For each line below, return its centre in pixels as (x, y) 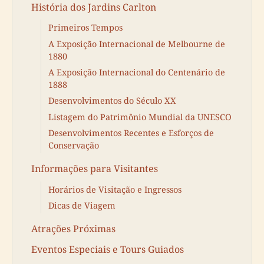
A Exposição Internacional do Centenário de (137, 72)
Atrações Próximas (73, 228)
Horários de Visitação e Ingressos (115, 189)
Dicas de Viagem (82, 206)
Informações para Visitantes (95, 169)
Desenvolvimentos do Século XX (112, 101)
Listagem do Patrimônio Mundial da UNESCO (140, 117)
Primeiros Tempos (85, 28)
